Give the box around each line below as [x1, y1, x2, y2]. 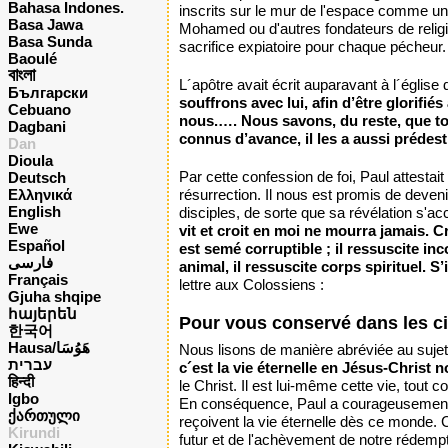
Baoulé [8, 50, 57, 67]
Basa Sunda [8, 33, 92, 50]
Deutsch [8, 169, 66, 186]
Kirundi [8, 424, 60, 441]
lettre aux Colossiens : [179, 276, 324, 293]
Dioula [8, 152, 53, 169]
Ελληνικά [8, 186, 72, 203]
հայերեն [8, 305, 77, 322]
